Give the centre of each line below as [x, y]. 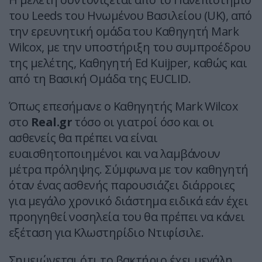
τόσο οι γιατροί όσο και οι [144, 122]
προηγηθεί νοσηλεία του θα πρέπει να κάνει [127, 217]
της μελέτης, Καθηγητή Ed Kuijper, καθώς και [128, 63]
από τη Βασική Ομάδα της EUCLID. [100, 79]
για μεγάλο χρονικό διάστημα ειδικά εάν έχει [129, 201]
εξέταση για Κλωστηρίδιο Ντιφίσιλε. [106, 233]
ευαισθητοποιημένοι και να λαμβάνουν [115, 154]
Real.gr [53, 122]
